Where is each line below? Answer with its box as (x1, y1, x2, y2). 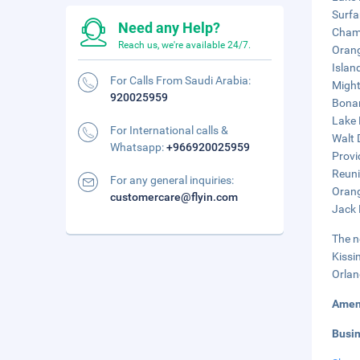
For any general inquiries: (110, 174, 234, 186)
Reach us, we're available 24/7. (118, 39, 251, 51)
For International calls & (110, 124, 228, 137)
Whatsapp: (110, 141, 166, 153)
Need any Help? (118, 19, 220, 36)
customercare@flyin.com (110, 190, 238, 203)
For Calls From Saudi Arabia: (110, 74, 251, 87)
